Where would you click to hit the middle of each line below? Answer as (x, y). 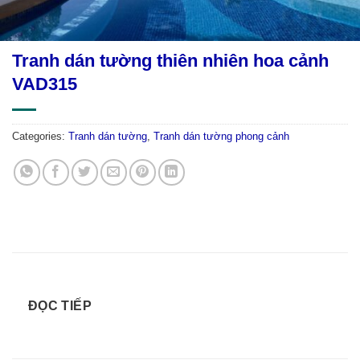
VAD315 (45, 84)
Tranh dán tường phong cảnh (221, 137)
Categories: (40, 137)
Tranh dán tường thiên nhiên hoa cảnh (170, 61)
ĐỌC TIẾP (60, 306)
